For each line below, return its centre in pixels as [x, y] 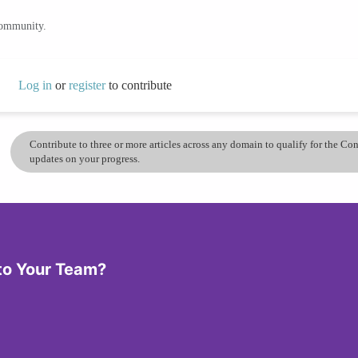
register [88, 85]
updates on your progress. [85, 158]
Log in [35, 85]
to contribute [140, 85]
